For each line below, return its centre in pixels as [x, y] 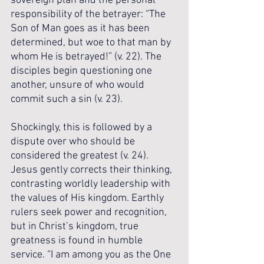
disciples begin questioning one [82, 71]
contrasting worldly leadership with [92, 184]
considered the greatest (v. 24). [81, 156]
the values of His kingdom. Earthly [88, 198]
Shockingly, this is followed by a [82, 128]
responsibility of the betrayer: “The [89, 14]
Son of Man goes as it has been [81, 29]
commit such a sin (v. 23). [68, 99]
